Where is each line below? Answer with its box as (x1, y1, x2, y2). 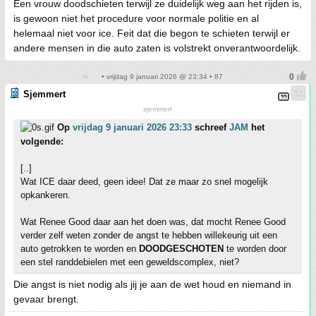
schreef (192, 122, 229, 133)
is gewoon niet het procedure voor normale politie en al (13, 13, 259, 24)
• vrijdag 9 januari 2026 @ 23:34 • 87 (99, 73, 223, 80)
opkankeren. (20, 190, 71, 200)
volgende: (20, 136, 63, 147)
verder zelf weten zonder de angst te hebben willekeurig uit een (20, 230, 277, 241)
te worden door (224, 243, 286, 254)
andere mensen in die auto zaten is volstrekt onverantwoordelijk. (13, 42, 300, 54)
